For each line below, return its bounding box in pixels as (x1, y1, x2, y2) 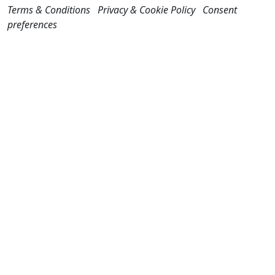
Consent (203, 2, 237, 17)
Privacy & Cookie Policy (98, 2, 195, 17)
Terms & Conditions (7, 2, 90, 17)
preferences (7, 17, 57, 31)
